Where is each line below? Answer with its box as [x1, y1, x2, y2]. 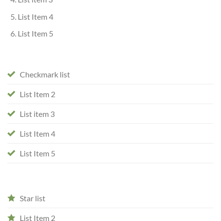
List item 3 [20, 109, 55, 119]
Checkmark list [20, 70, 70, 79]
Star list [20, 193, 45, 203]
